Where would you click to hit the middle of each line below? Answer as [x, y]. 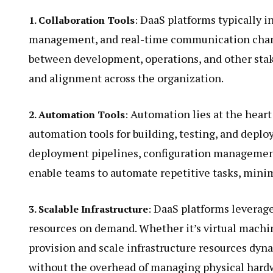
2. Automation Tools [77, 115]
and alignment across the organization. [126, 78]
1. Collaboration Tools [82, 20]
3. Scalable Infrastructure [88, 209]
